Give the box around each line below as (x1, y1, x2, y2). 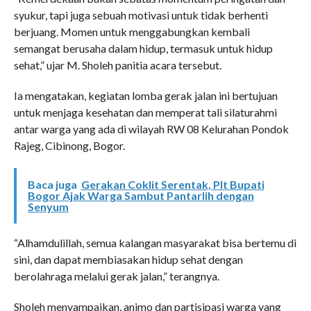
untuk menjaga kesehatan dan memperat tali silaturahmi (13, 105, 277, 119)
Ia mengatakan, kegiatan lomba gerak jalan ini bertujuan (13, 88, 278, 102)
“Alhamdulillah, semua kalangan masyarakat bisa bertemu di (13, 235, 296, 249)
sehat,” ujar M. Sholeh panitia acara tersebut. (13, 58, 221, 72)
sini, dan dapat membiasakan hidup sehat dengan (13, 252, 243, 266)
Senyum (27, 199, 69, 213)
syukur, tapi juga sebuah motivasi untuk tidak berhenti (13, 8, 268, 22)
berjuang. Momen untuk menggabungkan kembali (13, 24, 250, 38)
